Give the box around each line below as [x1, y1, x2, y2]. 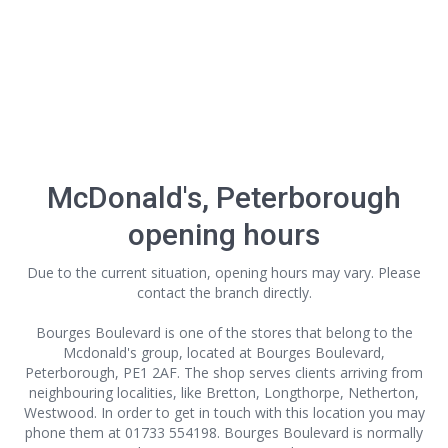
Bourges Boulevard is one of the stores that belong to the [35, 323, 413, 342]
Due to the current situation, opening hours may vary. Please [27, 263, 421, 282]
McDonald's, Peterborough [47, 180, 401, 215]
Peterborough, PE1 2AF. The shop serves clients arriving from [25, 363, 423, 382]
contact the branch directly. [136, 283, 312, 302]
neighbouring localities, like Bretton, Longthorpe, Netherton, [29, 383, 419, 402]
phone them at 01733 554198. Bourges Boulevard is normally [25, 423, 423, 442]
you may [364, 403, 425, 422]
